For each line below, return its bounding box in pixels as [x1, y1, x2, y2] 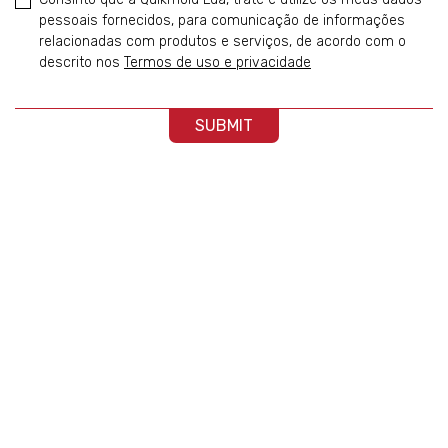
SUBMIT [195, 115, 253, 135]
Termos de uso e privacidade [124, 53, 311, 71]
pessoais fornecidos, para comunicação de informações [39, 11, 405, 29]
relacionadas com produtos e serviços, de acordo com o [39, 32, 406, 50]
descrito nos [39, 53, 124, 71]
